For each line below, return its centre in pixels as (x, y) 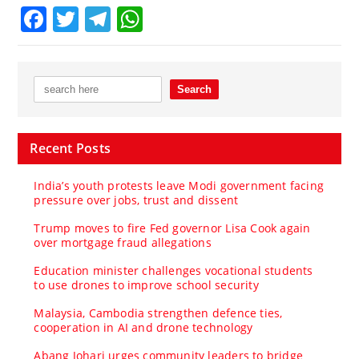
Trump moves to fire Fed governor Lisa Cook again (172, 228)
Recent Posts (70, 148)
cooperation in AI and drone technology (143, 327)
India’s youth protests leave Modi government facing (179, 185)
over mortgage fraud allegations (123, 242)
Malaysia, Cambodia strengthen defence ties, (158, 313)
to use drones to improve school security (146, 284)
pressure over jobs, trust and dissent (136, 200)
